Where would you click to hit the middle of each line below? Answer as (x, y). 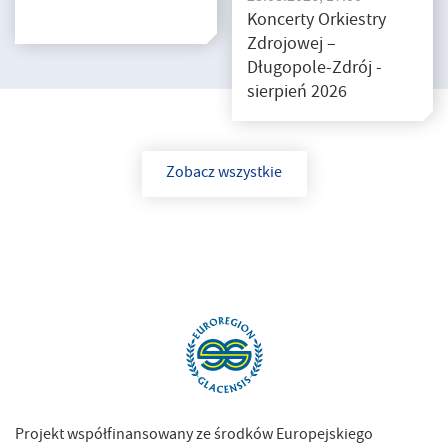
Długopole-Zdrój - (314, 70)
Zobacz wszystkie (224, 174)
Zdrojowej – (291, 46)
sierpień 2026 (296, 94)
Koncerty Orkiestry (316, 22)
